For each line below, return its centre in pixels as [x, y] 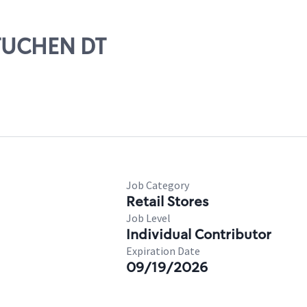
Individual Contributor [199, 234]
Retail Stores [167, 201]
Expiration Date [163, 251]
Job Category [158, 185]
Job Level [148, 218]
